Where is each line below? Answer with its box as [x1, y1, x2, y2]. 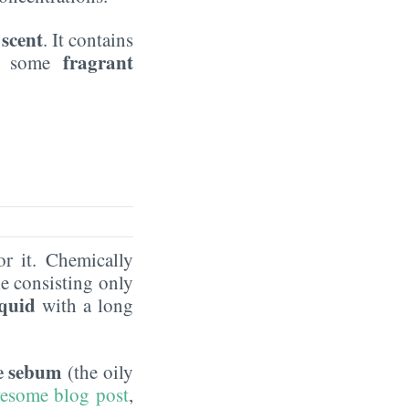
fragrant [63, 47, 134, 76]
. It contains [42, 26, 133, 52]
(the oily [62, 358, 133, 384]
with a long [36, 291, 133, 318]
